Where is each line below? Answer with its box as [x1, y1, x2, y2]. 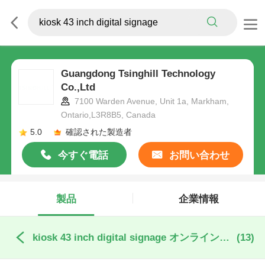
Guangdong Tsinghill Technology [60, 68, 215, 80]
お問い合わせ [166, 149, 230, 161]
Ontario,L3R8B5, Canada [60, 110, 156, 120]
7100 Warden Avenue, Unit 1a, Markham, [72, 96, 229, 106]
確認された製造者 [65, 127, 132, 137]
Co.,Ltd [60, 82, 95, 93]
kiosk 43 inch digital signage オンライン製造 [219, 232, 230, 244]
